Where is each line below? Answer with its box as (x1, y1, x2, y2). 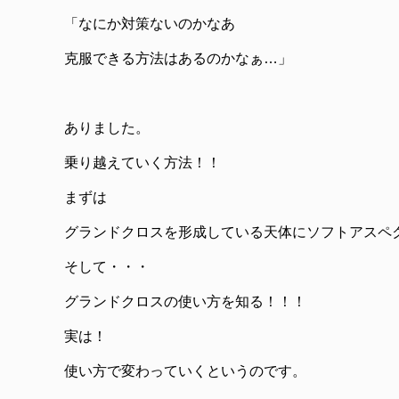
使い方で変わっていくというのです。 (64, 362, 306, 379)
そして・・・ (64, 258, 150, 274)
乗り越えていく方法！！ (64, 154, 221, 170)
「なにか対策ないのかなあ (64, 15, 235, 31)
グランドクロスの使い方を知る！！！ (64, 293, 306, 309)
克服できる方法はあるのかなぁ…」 (64, 50, 292, 66)
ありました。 (64, 119, 150, 135)
